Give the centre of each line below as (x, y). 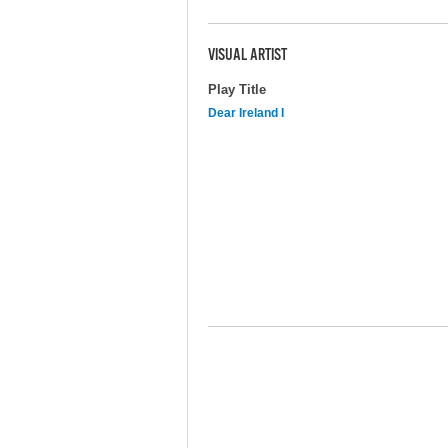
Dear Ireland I (246, 112)
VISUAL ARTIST (247, 56)
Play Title (237, 89)
